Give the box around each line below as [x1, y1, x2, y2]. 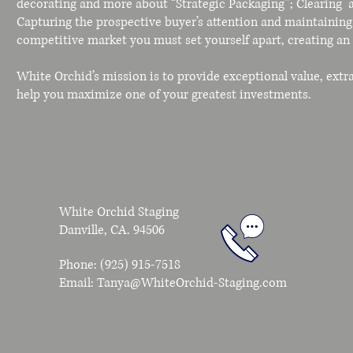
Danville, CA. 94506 [59, 221, 165, 239]
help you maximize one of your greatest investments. [17, 86, 311, 103]
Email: [59, 274, 97, 292]
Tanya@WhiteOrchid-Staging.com [97, 274, 287, 292]
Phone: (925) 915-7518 [59, 256, 180, 273]
